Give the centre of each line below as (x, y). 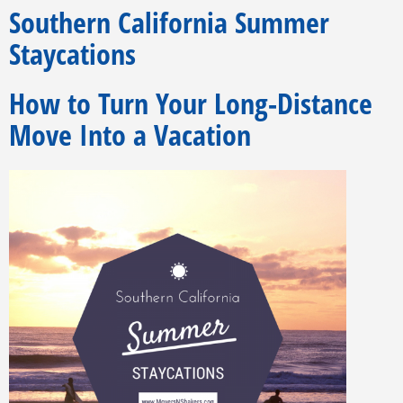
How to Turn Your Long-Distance (191, 103)
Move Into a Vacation (130, 135)
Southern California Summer (169, 22)
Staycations (72, 54)
